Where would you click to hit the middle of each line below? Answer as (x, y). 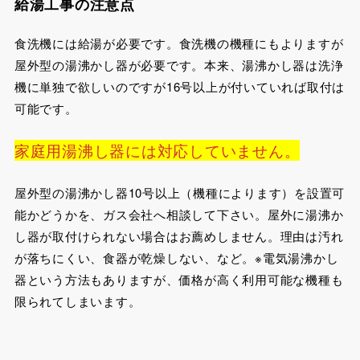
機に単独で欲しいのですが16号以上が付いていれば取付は (180, 87)
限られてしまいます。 (78, 301)
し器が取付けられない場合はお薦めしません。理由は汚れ (179, 236)
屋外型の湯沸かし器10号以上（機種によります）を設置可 (180, 193)
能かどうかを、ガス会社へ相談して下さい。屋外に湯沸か (179, 215)
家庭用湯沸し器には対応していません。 (157, 150)
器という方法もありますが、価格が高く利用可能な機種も (179, 280)
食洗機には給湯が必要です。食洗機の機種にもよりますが (179, 43)
